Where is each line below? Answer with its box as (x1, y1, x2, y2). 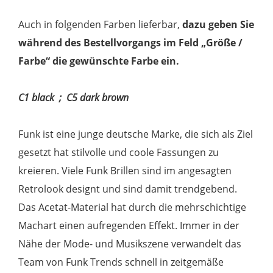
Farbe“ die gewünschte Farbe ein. (18, 54, 180, 68)
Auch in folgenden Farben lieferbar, (18, 17, 183, 31)
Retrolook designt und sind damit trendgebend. (18, 182, 238, 196)
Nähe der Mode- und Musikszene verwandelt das (18, 236, 242, 250)
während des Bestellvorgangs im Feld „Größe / (18, 35, 243, 49)
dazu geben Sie (182, 17, 255, 31)
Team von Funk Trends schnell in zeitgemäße (18, 255, 224, 269)
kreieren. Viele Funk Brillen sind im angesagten (18, 163, 232, 177)
